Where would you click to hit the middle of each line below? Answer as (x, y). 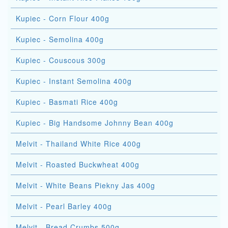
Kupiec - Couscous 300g (61, 60)
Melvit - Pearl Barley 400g (64, 206)
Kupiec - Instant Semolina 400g (74, 81)
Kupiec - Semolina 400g (60, 39)
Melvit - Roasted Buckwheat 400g (78, 164)
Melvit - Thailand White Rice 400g (78, 144)
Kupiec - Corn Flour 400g (63, 18)
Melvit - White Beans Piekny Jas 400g (85, 185)
